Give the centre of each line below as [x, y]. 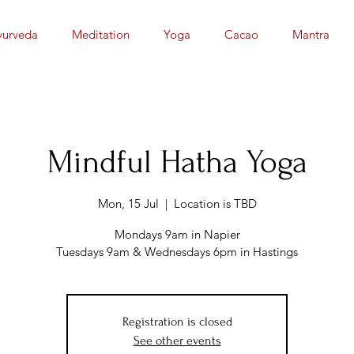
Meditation [101, 34]
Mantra [311, 34]
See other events [177, 340]
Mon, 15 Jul [128, 203]
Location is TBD [215, 203]
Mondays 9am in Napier [177, 234]
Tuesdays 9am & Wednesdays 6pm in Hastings [177, 251]
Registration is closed [177, 321]
